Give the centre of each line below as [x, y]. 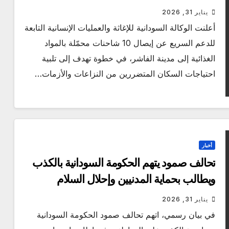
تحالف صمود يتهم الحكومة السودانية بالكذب [124, 163]
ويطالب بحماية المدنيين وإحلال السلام [136, 179]
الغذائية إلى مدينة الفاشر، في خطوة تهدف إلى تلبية [129, 59]
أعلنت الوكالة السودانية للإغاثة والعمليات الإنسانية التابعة [120, 28]
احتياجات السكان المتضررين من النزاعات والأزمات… [125, 74]
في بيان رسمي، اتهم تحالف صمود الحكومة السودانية [126, 215]
